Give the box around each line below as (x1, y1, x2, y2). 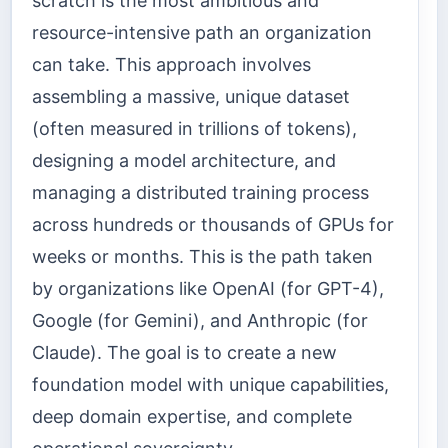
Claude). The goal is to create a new (32, 342, 337, 364)
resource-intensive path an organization (32, 22, 372, 44)
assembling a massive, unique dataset (32, 86, 350, 108)
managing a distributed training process (32, 182, 369, 204)
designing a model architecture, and (32, 150, 336, 172)
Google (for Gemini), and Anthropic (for (32, 310, 368, 332)
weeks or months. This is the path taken (32, 246, 373, 268)
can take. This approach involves (32, 54, 311, 76)
